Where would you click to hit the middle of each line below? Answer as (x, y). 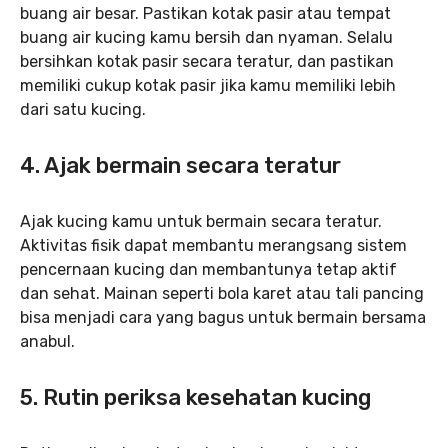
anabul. (47, 341)
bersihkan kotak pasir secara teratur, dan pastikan (207, 61)
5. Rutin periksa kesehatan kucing (195, 397)
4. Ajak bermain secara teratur (180, 165)
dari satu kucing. (83, 109)
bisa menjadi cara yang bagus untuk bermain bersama (223, 317)
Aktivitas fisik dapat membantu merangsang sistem (213, 245)
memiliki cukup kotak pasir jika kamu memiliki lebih (208, 85)
